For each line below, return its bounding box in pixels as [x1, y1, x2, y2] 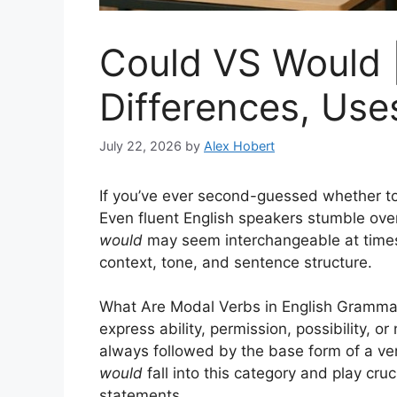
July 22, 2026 [99, 137, 182, 153]
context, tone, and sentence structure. [99, 253, 372, 271]
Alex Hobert [204, 137, 275, 153]
